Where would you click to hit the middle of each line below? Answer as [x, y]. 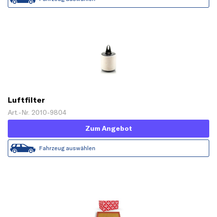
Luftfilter [26, 100]
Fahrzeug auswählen [67, 148]
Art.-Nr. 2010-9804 [37, 112]
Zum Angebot [108, 128]
